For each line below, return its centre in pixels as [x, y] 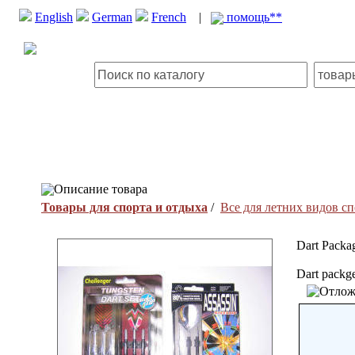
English [54, 17]
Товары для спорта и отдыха [124, 207]
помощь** [253, 17]
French [169, 17]
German [112, 17]
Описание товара [101, 189]
